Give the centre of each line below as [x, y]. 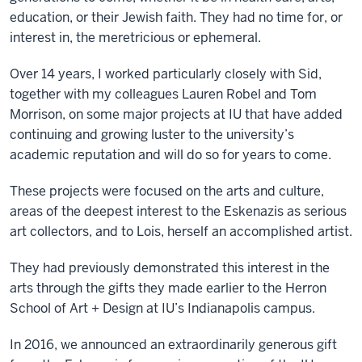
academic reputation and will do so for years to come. [170, 155]
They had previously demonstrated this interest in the [170, 268]
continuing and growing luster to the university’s [152, 135]
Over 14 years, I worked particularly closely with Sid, [166, 74]
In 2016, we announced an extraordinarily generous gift [173, 345]
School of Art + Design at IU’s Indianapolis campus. [162, 308]
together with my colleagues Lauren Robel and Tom [163, 94]
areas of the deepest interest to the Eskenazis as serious [178, 211]
